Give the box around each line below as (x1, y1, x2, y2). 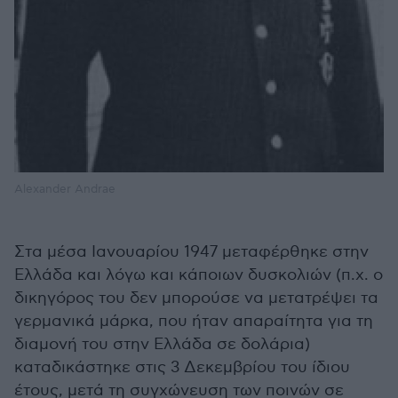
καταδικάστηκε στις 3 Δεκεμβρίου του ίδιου (14, 358, 350, 378)
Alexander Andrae (14, 182, 115, 197)
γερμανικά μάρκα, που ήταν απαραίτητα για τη (14, 312, 373, 331)
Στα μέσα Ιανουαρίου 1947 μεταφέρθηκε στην (14, 243, 369, 262)
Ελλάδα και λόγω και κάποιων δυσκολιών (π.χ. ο (14, 266, 383, 285)
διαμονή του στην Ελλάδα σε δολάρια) (14, 335, 310, 354)
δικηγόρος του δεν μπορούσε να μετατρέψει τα (14, 289, 378, 308)
